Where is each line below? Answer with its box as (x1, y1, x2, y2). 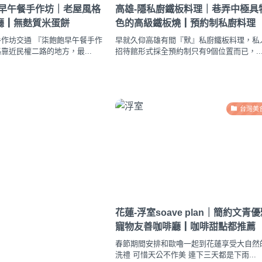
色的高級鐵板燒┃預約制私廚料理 (115, 18, 256, 29)
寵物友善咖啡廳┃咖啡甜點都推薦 (115, 222, 256, 232)
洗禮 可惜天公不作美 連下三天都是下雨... (115, 250, 257, 259)
